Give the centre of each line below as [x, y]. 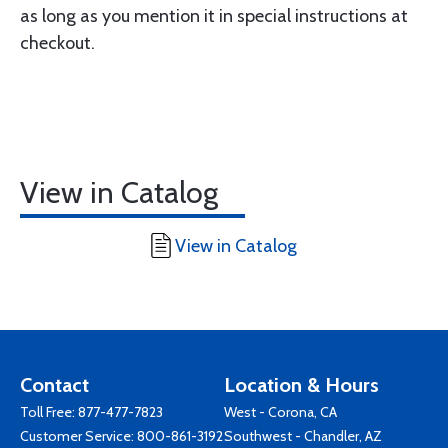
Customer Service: [78, 435]
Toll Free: [49, 411]
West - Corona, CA [280, 411]
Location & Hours [301, 384]
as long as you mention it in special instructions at [214, 15]
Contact [54, 384]
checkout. [57, 42]
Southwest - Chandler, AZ [303, 435]
